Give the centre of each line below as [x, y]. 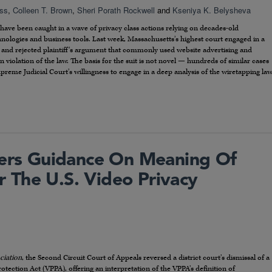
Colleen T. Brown [42, 10]
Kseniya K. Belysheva [212, 10]
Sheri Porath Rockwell [116, 10]
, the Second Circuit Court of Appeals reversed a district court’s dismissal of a [146, 257]
